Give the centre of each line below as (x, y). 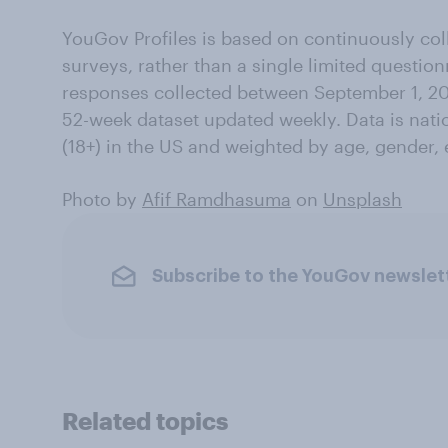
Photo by (102, 199)
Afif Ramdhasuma (216, 199)
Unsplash (362, 199)
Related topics (145, 421)
